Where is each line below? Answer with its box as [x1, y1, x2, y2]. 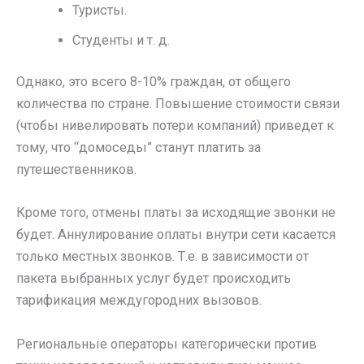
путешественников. [16, 162, 136, 178]
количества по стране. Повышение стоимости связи [16, 96, 340, 112]
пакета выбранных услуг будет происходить [16, 271, 291, 287]
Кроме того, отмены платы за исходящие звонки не [16, 205, 336, 221]
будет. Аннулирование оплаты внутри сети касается [16, 227, 336, 243]
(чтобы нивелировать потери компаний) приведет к [16, 118, 334, 134]
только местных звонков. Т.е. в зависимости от [16, 249, 309, 265]
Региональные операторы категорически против [16, 336, 317, 352]
